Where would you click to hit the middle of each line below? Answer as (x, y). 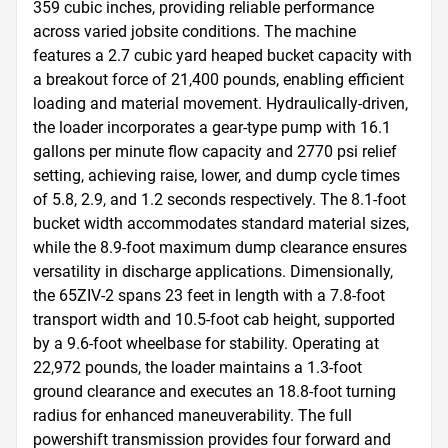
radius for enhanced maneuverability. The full (192, 415)
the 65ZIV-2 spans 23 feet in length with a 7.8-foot (209, 295)
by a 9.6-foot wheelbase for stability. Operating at (206, 343)
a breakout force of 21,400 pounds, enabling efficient (218, 79)
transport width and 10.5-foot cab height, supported (214, 319)
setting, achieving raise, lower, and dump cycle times (216, 175)
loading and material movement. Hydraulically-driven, (220, 103)
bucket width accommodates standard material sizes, (221, 223)
